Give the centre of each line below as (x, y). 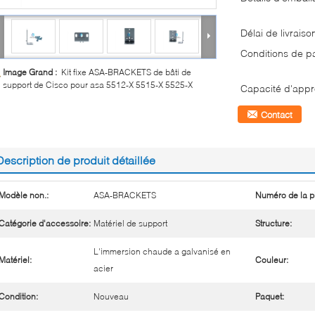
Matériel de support (130, 223)
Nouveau (111, 296)
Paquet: (270, 296)
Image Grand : (32, 72)
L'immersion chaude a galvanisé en (162, 251)
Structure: (274, 223)
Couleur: (272, 260)
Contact (277, 115)
